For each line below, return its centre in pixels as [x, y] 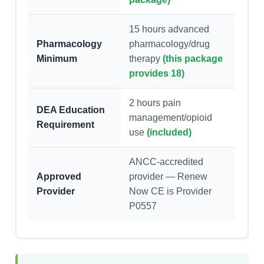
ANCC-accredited [166, 162]
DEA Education [71, 110]
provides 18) [157, 73]
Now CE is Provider [171, 191]
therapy [146, 59]
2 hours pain [155, 103]
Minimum [57, 59]
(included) [169, 132]
